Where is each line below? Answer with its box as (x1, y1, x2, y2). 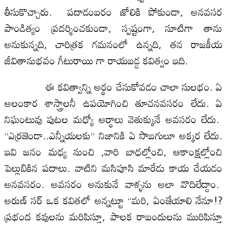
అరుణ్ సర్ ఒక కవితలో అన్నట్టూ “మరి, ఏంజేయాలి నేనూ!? (4, 190, 223, 210)
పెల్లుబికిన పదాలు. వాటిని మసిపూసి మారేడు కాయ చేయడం (4, 157, 223, 178)
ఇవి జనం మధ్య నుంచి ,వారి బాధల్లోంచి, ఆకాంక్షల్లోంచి (4, 141, 223, 162)
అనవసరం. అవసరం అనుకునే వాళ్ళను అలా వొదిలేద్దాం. (4, 173, 223, 194)
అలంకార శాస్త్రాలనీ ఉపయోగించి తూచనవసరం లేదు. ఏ (4, 92, 223, 113)
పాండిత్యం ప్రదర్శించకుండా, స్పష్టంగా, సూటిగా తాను (4, 17, 223, 38)
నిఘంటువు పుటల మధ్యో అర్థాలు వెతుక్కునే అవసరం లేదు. (4, 108, 223, 129)
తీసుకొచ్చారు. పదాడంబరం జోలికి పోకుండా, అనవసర (4, 1, 223, 22)
